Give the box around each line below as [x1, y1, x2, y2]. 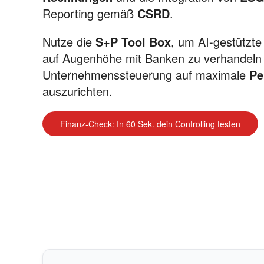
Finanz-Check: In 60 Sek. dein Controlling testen [60, 118, 240, 130]
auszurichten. [42, 82, 113, 100]
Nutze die [42, 33, 95, 50]
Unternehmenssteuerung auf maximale [42, 66, 249, 83]
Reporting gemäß [42, 5, 137, 22]
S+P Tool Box [95, 33, 171, 50]
